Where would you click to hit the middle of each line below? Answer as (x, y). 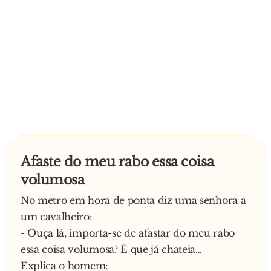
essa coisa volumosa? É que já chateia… (111, 249)
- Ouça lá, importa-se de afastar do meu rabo (128, 233)
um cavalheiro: (57, 217)
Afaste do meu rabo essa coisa (117, 162)
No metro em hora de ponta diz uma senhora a (133, 200)
